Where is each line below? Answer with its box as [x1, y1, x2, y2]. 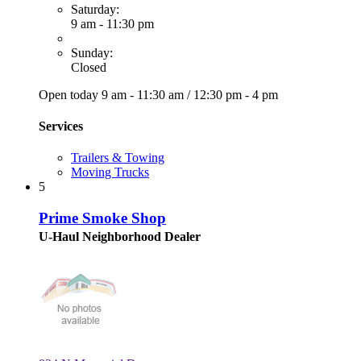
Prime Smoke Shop [39, 209, 166, 226]
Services [39, 118, 83, 133]
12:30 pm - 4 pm [193, 87, 278, 102]
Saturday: [71, 2, 119, 16]
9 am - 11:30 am [102, 87, 187, 102]
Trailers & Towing [71, 151, 164, 165]
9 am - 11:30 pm [71, 16, 154, 31]
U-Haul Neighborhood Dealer [39, 229, 201, 243]
